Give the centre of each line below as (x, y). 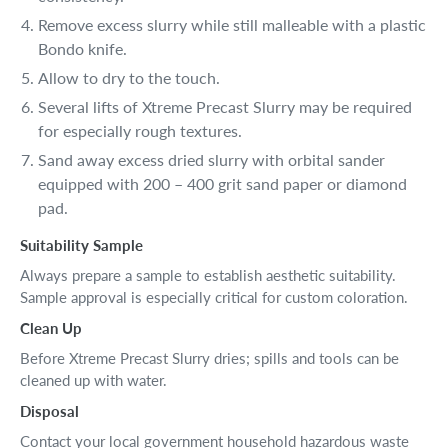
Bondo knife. (82, 49)
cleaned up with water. (93, 380)
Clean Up (51, 328)
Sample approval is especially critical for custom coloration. (214, 297)
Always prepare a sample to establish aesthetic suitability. (208, 275)
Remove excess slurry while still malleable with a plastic (232, 25)
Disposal (49, 411)
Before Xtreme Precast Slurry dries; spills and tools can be (209, 358)
